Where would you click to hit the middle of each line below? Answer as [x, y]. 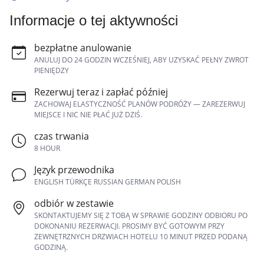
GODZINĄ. [51, 247]
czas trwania [62, 136]
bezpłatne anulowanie [83, 47]
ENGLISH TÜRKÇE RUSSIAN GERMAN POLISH [108, 181]
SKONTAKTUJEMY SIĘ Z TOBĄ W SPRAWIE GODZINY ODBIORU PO [141, 215]
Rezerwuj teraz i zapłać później [101, 92]
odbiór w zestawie [74, 203]
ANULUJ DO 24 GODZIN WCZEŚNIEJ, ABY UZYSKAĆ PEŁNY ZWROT [141, 60]
